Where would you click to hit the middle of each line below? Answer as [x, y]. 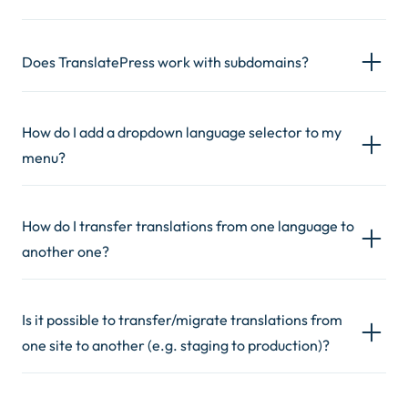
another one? [66, 251]
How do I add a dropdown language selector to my [182, 132]
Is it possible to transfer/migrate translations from [182, 320]
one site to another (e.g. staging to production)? [176, 345]
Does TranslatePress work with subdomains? [165, 62]
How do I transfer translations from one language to [188, 226]
